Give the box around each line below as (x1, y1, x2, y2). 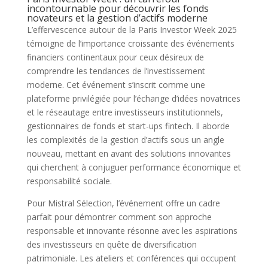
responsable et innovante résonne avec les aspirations (26, 225, 237, 237)
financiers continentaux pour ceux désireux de (26, 51, 204, 63)
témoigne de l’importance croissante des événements (26, 38, 234, 50)
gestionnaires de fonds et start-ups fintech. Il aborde (26, 120, 230, 132)
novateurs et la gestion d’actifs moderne (26, 11, 208, 25)
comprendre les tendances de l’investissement (26, 65, 205, 77)
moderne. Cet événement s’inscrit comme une (26, 79, 205, 91)
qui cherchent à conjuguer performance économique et (26, 162, 241, 173)
